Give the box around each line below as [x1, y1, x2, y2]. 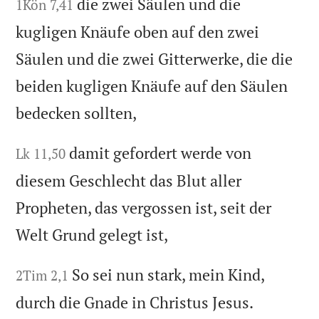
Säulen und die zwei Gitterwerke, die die [16, 48, 293, 69]
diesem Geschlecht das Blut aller [16, 169, 242, 191]
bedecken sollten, [16, 102, 137, 123]
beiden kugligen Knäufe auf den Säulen [16, 75, 288, 96]
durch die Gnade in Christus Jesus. [16, 291, 254, 313]
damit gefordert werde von [69, 142, 252, 163]
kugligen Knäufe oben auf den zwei [16, 21, 260, 42]
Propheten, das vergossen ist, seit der [16, 197, 272, 218]
